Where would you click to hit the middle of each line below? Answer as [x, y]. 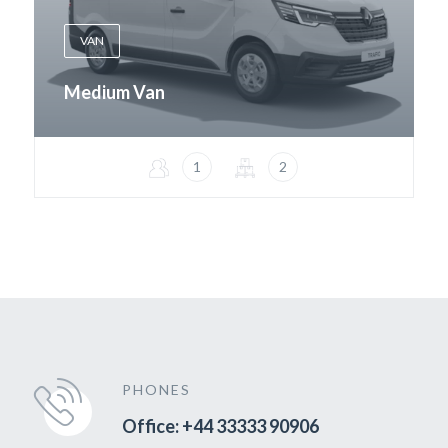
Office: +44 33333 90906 [220, 426]
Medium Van [114, 92]
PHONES [156, 390]
